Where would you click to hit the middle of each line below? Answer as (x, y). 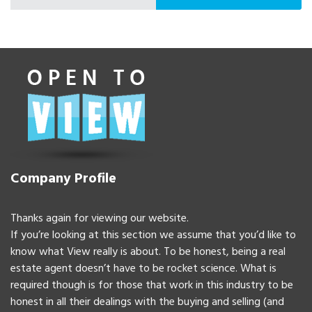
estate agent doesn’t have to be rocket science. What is (143, 268)
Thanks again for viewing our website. (100, 218)
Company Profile (63, 179)
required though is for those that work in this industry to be (152, 285)
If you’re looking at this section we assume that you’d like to (153, 235)
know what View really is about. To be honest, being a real (148, 252)
